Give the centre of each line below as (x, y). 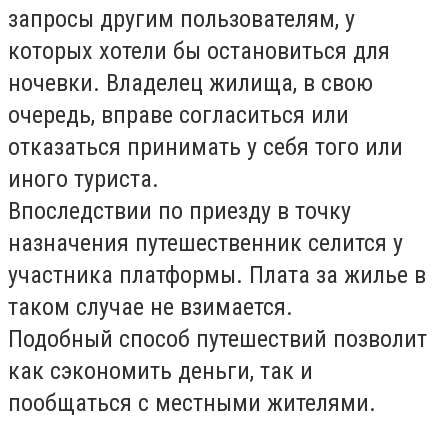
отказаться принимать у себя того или (205, 147)
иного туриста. (83, 179)
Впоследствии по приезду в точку (179, 211)
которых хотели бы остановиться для (199, 51)
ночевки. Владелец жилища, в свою (190, 83)
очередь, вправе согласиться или (178, 115)
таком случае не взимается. (150, 307)
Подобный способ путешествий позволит (217, 339)
